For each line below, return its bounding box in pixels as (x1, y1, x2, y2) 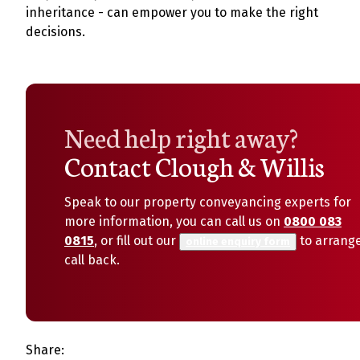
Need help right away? (64, 118, 298, 155)
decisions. (26, 24, 85, 39)
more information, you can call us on (64, 214, 284, 229)
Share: (26, 342, 64, 358)
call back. (64, 252, 120, 268)
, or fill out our (94, 233, 179, 248)
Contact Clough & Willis (64, 147, 325, 184)
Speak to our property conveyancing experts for (64, 194, 351, 210)
